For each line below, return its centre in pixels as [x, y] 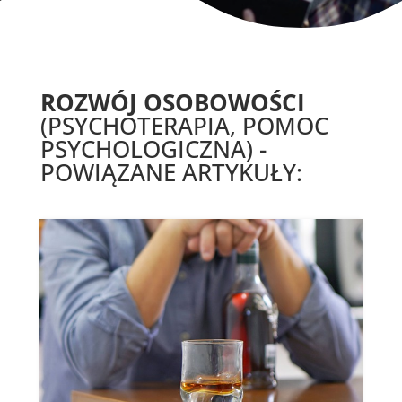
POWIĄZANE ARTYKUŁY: [171, 172]
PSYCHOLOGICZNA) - [153, 149]
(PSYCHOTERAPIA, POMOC [184, 126]
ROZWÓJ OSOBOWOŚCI [172, 102]
